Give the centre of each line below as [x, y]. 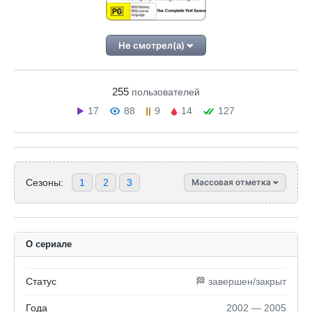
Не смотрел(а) [153, 45]
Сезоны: [45, 182]
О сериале [49, 244]
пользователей [166, 92]
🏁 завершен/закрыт [241, 281]
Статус [41, 281]
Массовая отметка [232, 182]
